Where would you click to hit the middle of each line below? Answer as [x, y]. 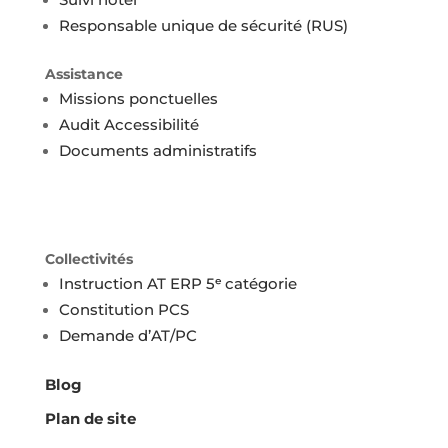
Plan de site [90, 418]
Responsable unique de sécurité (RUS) [203, 25]
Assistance [83, 73]
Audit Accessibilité [128, 124]
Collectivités [88, 258]
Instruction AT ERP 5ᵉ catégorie [177, 283]
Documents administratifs [157, 150]
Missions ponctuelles [138, 98]
